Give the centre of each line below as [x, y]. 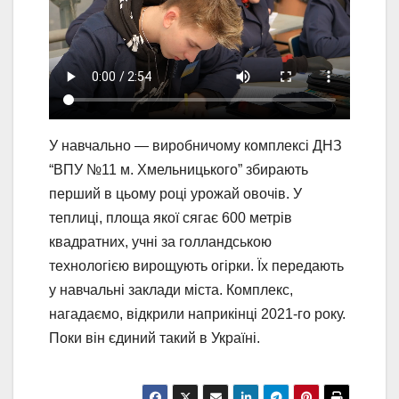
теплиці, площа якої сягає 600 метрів [171, 217]
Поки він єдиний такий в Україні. [155, 338]
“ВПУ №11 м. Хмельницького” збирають [179, 169]
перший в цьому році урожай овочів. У [175, 193]
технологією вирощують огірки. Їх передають [196, 265]
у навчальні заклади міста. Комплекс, [171, 289]
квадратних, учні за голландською [160, 241]
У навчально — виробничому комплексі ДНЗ [195, 145]
